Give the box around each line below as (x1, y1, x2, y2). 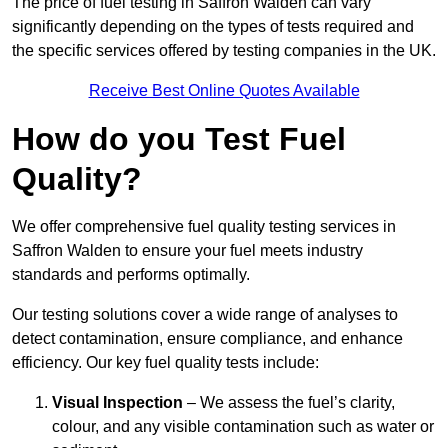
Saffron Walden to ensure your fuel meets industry (12, 242, 363, 260)
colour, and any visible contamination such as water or (52, 418, 434, 436)
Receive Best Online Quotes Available (88, 82, 360, 100)
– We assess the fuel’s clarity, (183, 394, 395, 412)
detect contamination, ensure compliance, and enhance (12, 330, 403, 348)
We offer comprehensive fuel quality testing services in (12, 218, 396, 236)
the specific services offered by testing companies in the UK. (12, 42, 436, 60)
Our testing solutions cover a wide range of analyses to (12, 306, 398, 324)
